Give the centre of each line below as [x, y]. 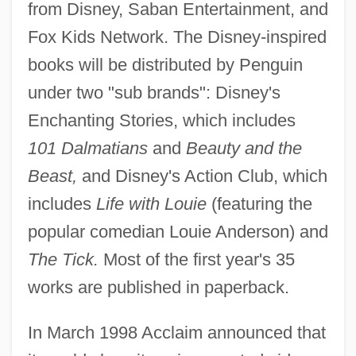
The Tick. [63, 260]
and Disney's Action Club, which [202, 176]
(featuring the [259, 204]
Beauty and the [244, 149]
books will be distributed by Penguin [165, 65]
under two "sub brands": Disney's [154, 93]
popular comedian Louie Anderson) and [178, 232]
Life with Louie [151, 204]
